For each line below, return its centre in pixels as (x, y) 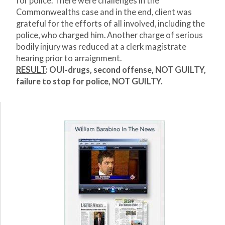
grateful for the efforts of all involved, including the (110, 24)
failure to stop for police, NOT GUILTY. (89, 82)
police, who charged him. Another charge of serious (109, 35)
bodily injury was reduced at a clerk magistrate (101, 47)
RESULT (31, 70)
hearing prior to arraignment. (69, 59)
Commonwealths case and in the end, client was (104, 12)
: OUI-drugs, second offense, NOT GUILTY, (126, 70)
